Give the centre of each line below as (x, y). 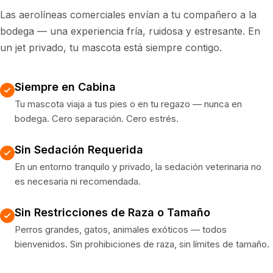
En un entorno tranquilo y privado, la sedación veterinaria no (138, 167)
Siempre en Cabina (65, 87)
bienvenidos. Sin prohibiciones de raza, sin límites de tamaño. (142, 244)
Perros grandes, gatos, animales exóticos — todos (121, 229)
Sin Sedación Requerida (79, 150)
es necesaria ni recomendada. (78, 181)
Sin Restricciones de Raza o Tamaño (112, 212)
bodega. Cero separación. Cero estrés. (97, 119)
